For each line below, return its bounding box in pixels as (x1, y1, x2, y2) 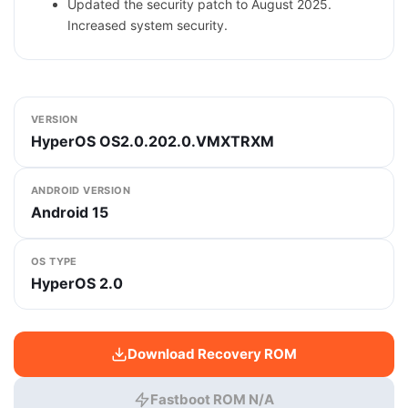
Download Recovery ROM (127, 345, 297, 362)
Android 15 (31, 203, 108, 221)
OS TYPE (31, 255, 77, 268)
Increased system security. (67, 17, 228, 33)
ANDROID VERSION (31, 184, 130, 197)
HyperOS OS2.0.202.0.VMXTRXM (31, 132, 274, 150)
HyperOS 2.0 (31, 274, 123, 292)
